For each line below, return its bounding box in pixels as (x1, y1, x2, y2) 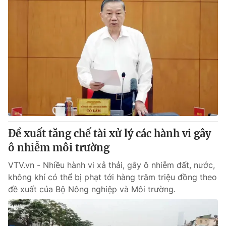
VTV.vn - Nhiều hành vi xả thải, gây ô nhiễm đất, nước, (8, 160, 215, 170)
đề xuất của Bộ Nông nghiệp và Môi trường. (8, 184, 176, 194)
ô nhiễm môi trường (8, 141, 109, 154)
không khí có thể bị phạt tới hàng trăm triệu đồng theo (8, 172, 217, 182)
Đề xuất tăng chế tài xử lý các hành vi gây (8, 127, 211, 140)
